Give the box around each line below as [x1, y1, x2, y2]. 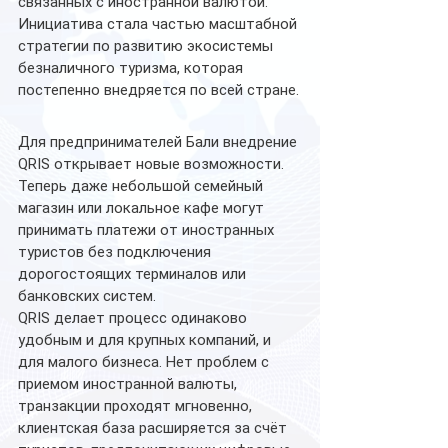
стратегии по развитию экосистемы [18, 37, 277, 56]
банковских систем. [18, 287, 156, 306]
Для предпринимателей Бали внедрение [18, 133, 301, 152]
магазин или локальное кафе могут [18, 199, 268, 218]
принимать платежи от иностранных [18, 221, 278, 240]
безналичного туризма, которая [18, 59, 247, 78]
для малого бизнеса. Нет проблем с [18, 353, 273, 372]
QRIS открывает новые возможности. [18, 155, 288, 174]
